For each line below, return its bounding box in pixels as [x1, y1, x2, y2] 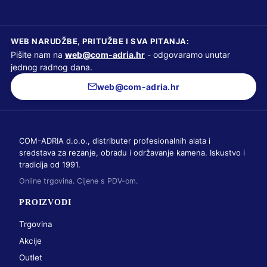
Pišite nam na [11, 49, 65, 60]
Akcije [19, 235, 42, 246]
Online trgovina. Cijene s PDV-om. [19, 176, 138, 185]
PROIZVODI [19, 197, 72, 207]
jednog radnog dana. [11, 61, 92, 72]
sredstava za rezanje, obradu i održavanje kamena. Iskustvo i [19, 147, 245, 157]
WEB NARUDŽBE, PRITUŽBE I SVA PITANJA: [11, 36, 190, 46]
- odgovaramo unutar [145, 49, 230, 60]
